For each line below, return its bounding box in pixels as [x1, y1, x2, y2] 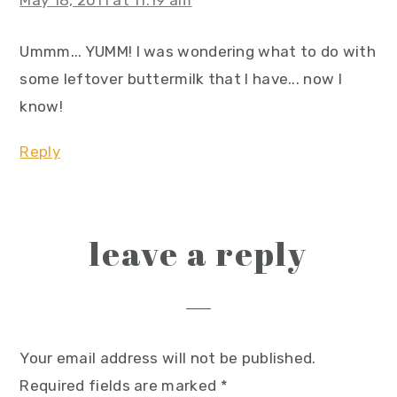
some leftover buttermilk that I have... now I [19, 70, 342, 88]
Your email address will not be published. [19, 349, 316, 367]
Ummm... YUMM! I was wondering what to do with [19, 43, 376, 60]
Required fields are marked [19, 377, 221, 394]
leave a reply [90, 231, 307, 276]
